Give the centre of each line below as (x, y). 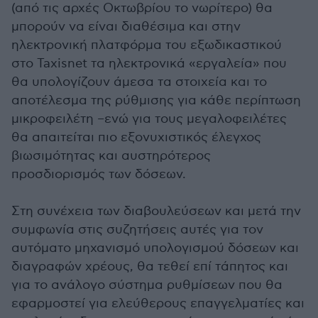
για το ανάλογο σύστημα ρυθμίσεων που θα (147, 285)
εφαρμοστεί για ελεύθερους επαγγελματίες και (158, 303)
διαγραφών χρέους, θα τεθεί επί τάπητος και (150, 267)
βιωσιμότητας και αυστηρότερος (111, 156)
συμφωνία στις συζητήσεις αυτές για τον (137, 230)
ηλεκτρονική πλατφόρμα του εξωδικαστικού (147, 45)
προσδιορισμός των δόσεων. (99, 174)
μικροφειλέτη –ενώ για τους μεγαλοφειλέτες (149, 119)
